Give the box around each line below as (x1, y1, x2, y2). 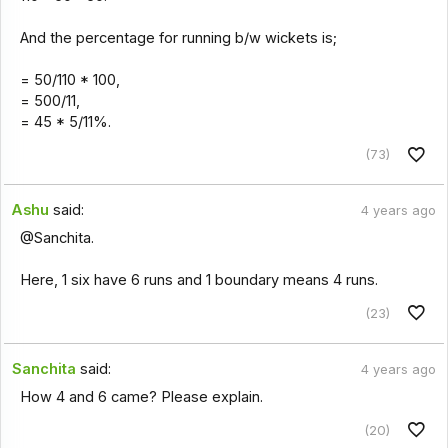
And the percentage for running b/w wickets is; (19, 28, 337, 47)
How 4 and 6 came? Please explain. (19, 387, 263, 406)
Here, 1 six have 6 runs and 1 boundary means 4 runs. (19, 271, 378, 290)
